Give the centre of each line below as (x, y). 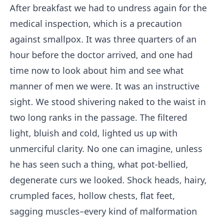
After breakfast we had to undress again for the (108, 8)
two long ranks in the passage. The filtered (99, 117)
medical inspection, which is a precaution (96, 23)
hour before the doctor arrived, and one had (101, 55)
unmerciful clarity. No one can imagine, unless (106, 149)
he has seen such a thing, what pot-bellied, (99, 164)
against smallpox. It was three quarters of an (103, 39)
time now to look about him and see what (97, 70)
